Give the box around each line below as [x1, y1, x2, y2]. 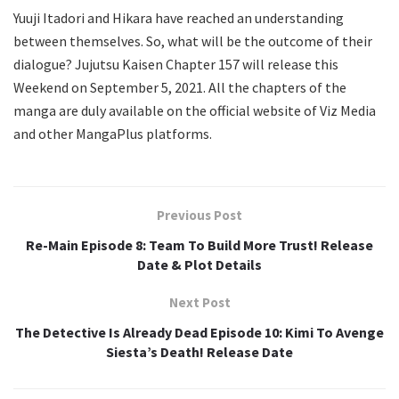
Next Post [168, 293, 231, 311]
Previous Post [157, 206, 242, 224]
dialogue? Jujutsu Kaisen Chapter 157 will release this [13, 54, 338, 73]
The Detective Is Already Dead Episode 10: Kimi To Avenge [15, 322, 384, 341]
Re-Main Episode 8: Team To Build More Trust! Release [26, 235, 373, 254]
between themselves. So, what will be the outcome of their [13, 31, 372, 50]
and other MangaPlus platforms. [13, 124, 212, 142]
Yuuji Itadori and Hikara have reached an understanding [13, 8, 344, 27]
